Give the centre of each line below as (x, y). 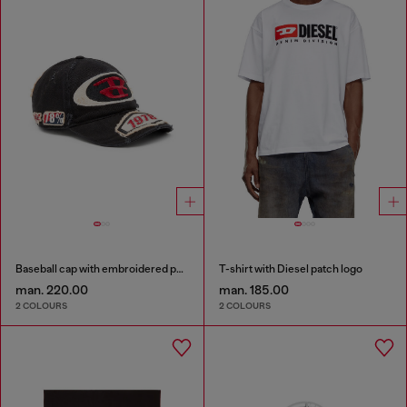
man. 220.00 (52, 289)
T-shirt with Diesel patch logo (290, 268)
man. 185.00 (253, 289)
